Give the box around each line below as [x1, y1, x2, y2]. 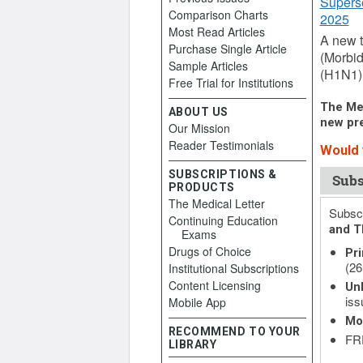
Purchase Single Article [168, 41, 287, 57]
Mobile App [168, 294, 226, 310]
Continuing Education [168, 212, 278, 228]
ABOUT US [168, 105, 228, 118]
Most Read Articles [168, 23, 265, 40]
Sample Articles [168, 58, 248, 74]
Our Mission [168, 120, 230, 136]
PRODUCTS [168, 181, 235, 194]
